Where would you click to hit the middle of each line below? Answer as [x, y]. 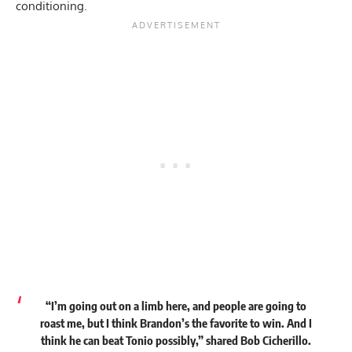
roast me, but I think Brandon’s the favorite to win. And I [176, 323]
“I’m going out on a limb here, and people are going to [176, 306]
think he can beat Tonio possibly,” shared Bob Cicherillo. [176, 341]
